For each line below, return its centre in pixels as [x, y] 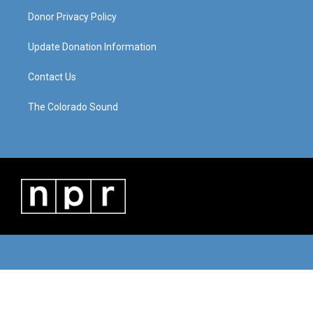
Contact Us [52, 77]
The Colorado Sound [73, 107]
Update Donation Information [92, 47]
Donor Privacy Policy [72, 17]
